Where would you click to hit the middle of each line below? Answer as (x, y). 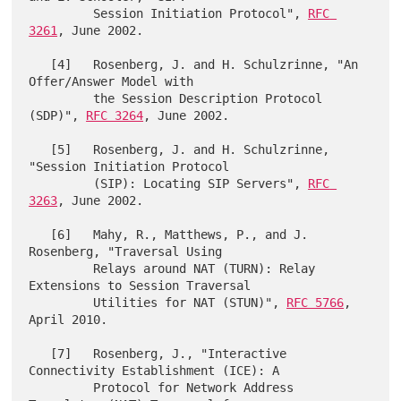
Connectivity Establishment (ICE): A (154, 370)
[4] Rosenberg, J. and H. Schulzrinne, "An (40, 64)
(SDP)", (58, 115)
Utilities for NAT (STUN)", (190, 302)
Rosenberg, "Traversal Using (126, 251)
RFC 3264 (115, 115)
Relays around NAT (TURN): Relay (61, 268)
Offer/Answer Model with (111, 81)
